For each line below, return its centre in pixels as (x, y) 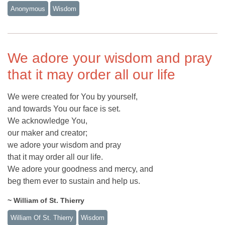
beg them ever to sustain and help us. (74, 181)
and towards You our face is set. (64, 109)
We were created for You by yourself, (73, 97)
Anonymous (28, 9)
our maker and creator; (47, 133)
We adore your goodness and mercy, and (80, 169)
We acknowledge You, (47, 121)
